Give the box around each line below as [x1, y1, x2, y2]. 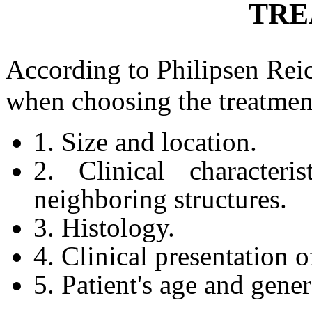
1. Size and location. [33, 127, 257, 157]
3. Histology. [33, 212, 175, 243]
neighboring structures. [33, 184, 287, 214]
